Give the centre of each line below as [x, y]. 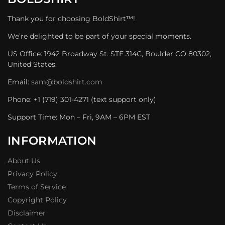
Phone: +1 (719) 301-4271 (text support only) [82, 100]
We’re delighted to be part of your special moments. [99, 36]
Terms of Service [37, 187]
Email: [19, 82]
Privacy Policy [32, 174]
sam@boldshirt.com [67, 82]
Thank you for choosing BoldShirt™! [71, 19]
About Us [24, 160]
